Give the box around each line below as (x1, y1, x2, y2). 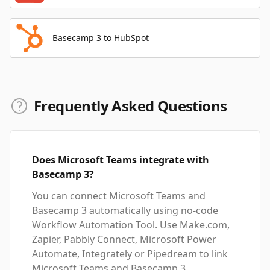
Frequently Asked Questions (34, 96, 227, 116)
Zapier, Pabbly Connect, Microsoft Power (32, 233, 216, 246)
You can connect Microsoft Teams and (32, 189, 206, 202)
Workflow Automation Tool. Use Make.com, (32, 218, 230, 231)
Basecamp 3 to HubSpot (52, 32, 149, 43)
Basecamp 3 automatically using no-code (32, 204, 218, 217)
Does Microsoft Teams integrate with (32, 153, 209, 166)
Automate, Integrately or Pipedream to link (32, 247, 228, 260)
